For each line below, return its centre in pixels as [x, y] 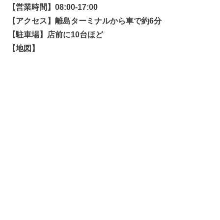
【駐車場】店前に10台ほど [56, 34]
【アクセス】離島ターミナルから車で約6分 [85, 20]
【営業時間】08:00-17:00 [53, 7]
